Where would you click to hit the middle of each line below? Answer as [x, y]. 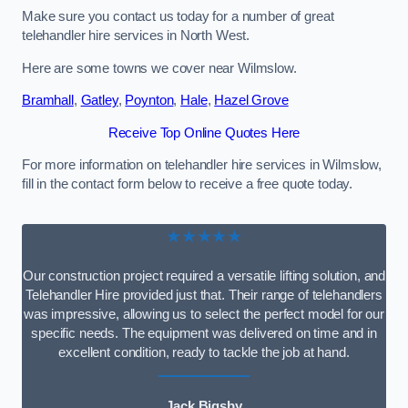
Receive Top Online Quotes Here [204, 133]
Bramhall [48, 101]
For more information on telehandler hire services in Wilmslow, [202, 165]
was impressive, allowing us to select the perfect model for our [204, 314]
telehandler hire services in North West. [136, 35]
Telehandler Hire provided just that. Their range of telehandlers [204, 295]
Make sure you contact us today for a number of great [178, 16]
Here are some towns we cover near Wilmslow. [159, 68]
